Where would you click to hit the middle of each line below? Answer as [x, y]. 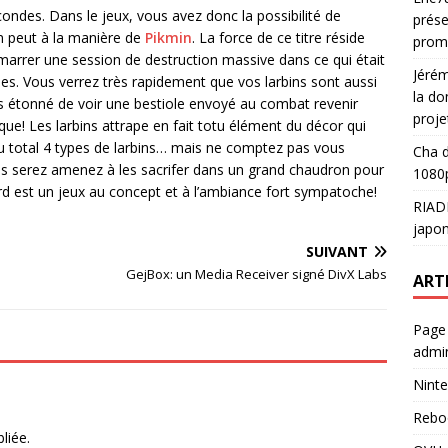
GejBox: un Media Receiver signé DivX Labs [257, 274]
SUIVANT [337, 251]
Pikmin [168, 37]
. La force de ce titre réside [278, 37]
